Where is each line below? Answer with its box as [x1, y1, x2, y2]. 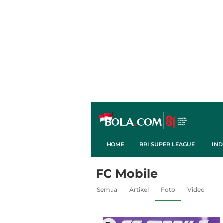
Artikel [129, 185, 149, 193]
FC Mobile [96, 166, 158, 181]
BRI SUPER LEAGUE [139, 141, 195, 148]
